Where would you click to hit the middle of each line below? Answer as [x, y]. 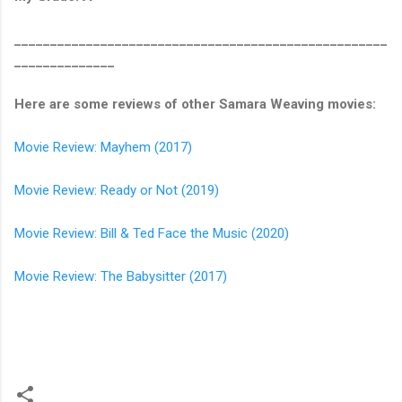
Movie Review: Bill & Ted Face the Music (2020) [152, 233]
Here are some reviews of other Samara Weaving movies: [195, 104]
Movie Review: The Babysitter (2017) [121, 276]
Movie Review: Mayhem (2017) [103, 147]
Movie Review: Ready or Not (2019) [117, 190]
